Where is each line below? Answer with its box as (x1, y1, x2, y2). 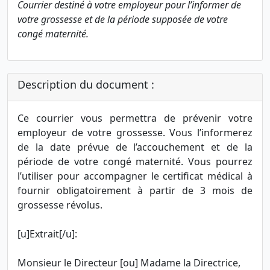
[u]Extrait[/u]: (17, 227, 77, 241)
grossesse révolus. (17, 198, 102, 212)
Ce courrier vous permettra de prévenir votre (17, 111, 253, 125)
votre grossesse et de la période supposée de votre (17, 13, 228, 27)
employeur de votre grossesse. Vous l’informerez (17, 126, 253, 140)
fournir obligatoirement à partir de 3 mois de (17, 184, 253, 198)
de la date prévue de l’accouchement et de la (17, 140, 253, 154)
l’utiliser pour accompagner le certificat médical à (17, 169, 253, 183)
